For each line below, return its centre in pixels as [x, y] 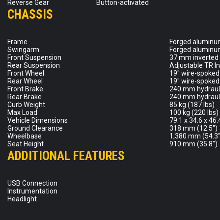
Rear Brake [25, 96]
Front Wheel [26, 73]
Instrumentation [32, 191]
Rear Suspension [34, 65]
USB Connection [32, 183]
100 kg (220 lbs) [194, 112]
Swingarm [23, 49]
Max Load [22, 112]
